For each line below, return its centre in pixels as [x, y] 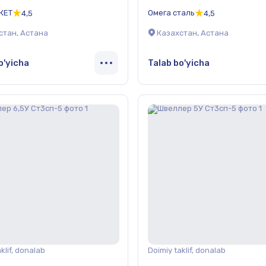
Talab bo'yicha [179, 63]
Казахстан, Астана [193, 33]
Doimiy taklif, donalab [187, 250]
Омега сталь [171, 12]
